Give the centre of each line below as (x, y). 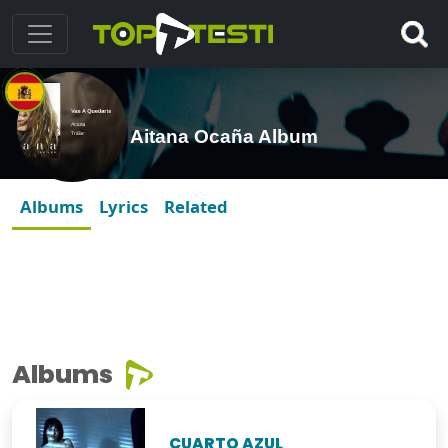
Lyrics (123, 207)
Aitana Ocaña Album (224, 137)
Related (196, 207)
